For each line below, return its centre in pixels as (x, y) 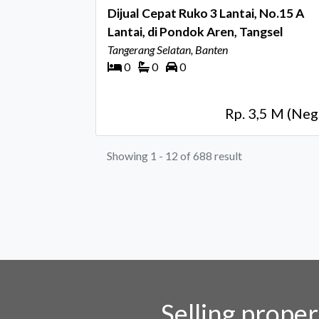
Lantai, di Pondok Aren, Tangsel (195, 32)
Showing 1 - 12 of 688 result (174, 156)
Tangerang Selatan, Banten (168, 49)
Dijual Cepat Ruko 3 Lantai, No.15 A (159, 13)
